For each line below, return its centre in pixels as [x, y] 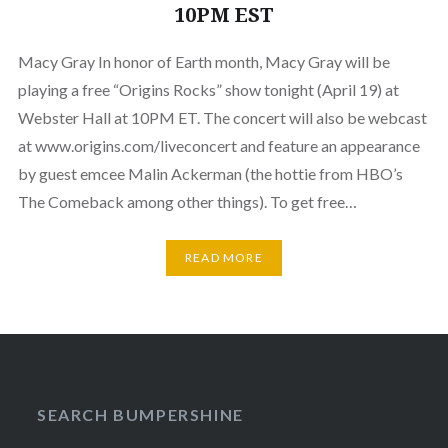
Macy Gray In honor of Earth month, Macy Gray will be [203, 61]
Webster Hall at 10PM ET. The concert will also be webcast [222, 117]
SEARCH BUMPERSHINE [140, 414]
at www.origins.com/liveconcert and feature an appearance [218, 145]
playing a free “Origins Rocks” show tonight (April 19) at [208, 89]
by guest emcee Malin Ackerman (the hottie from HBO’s [210, 173]
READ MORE [224, 258]
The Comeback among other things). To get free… [187, 201]
